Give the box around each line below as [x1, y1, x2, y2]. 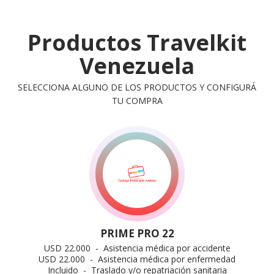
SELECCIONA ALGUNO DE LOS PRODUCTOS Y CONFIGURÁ [18, 81, 256, 93]
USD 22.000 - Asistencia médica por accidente [43, 242, 231, 254]
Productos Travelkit [28, 28, 246, 57]
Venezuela [80, 51, 194, 81]
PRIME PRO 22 [100, 226, 174, 240]
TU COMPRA [111, 95, 163, 106]
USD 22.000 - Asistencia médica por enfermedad [39, 253, 235, 265]
